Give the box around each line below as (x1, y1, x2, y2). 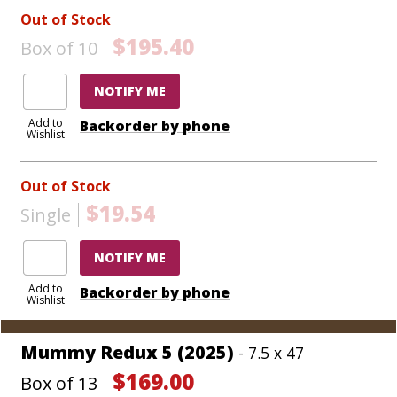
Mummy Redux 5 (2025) (20, 340, 239, 365)
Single (20, 202, 72, 227)
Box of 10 (20, 36, 98, 61)
